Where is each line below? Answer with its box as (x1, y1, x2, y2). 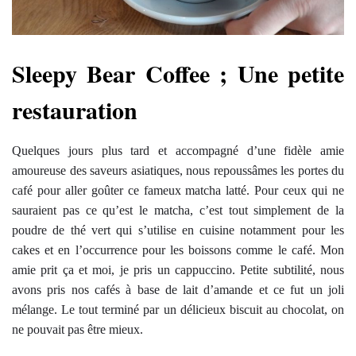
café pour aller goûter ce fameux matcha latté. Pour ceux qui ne (12, 184, 344, 198)
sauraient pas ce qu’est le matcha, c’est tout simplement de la (12, 203, 344, 218)
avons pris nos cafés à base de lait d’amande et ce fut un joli (12, 283, 344, 297)
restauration (12, 92, 137, 128)
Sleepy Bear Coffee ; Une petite (12, 56, 344, 91)
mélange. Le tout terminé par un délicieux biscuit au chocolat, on (12, 303, 344, 317)
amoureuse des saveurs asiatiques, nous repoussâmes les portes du (12, 164, 344, 178)
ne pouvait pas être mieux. (12, 323, 143, 337)
